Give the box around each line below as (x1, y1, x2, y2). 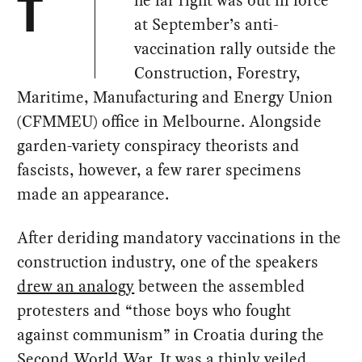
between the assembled (134, 275, 306, 298)
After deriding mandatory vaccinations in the (17, 226, 342, 250)
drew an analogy (17, 275, 135, 298)
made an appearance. (17, 183, 170, 206)
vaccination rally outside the (134, 37, 337, 61)
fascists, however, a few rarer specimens (17, 158, 302, 182)
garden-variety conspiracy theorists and (17, 134, 301, 158)
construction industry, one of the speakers (17, 250, 319, 274)
